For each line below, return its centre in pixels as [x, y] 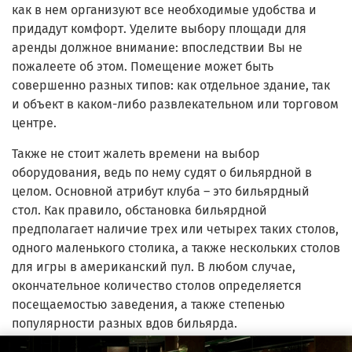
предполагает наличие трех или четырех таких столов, [175, 229]
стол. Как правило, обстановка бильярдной [139, 210]
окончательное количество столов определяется [157, 285]
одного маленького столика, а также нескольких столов [176, 247]
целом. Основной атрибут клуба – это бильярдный [161, 191]
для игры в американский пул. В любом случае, [154, 266]
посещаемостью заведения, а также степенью [148, 304]
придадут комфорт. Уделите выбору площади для [159, 28]
